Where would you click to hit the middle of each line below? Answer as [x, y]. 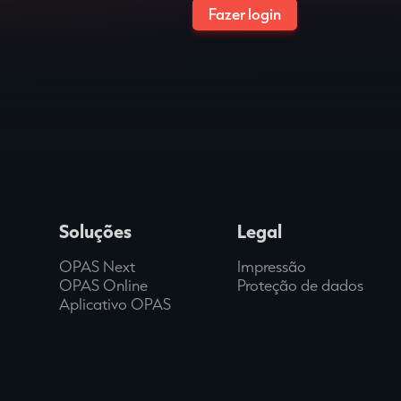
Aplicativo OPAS [115, 304]
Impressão [272, 266]
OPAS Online [103, 285]
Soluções [95, 231]
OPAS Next [97, 266]
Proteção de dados [301, 285]
